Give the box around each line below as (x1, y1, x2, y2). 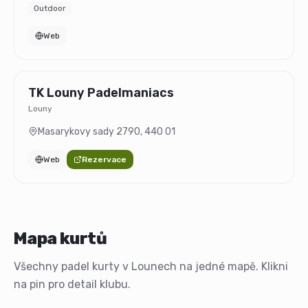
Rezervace (82, 155, 126, 164)
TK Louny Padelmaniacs (28, 85, 174, 100)
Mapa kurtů (14, 229, 107, 248)
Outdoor (34, 3, 66, 13)
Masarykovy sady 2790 (38, 126, 140, 137)
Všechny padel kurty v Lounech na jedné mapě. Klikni (14, 260, 288, 273)
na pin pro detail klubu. (14, 278, 131, 291)
